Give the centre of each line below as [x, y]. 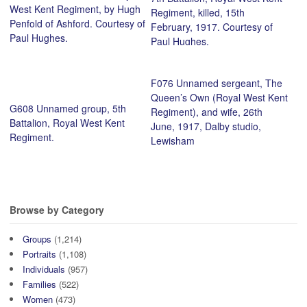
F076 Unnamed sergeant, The [216, 83]
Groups [37, 238]
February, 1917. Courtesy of [211, 27]
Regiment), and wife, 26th [206, 112]
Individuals [44, 269]
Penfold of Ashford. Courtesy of [77, 24]
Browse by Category [57, 210]
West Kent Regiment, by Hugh [75, 9]
